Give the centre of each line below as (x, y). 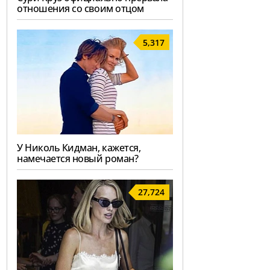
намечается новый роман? (78, 158)
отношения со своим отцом (80, 8)
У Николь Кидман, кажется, (79, 147)
